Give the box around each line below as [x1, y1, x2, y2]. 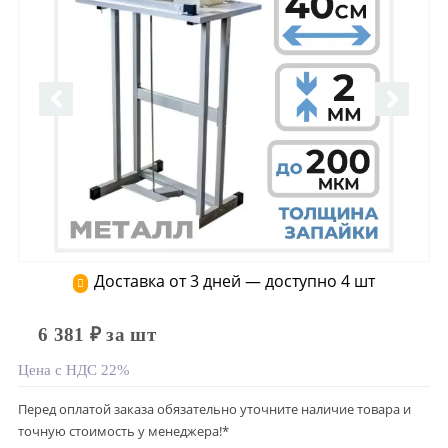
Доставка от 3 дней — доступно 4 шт [94, 270, 375, 292]
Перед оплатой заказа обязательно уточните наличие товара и [18, 400, 411, 418]
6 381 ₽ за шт [38, 324, 156, 345]
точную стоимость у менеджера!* [18, 422, 229, 440]
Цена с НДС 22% [18, 362, 130, 378]
